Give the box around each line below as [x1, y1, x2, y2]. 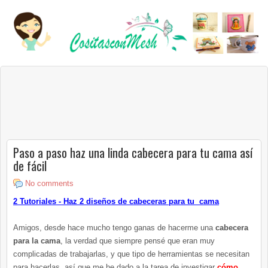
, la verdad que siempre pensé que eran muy [60, 236, 215, 245]
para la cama [13, 236, 60, 245]
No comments [25, 178, 74, 188]
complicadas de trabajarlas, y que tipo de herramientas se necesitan [13, 249, 249, 258]
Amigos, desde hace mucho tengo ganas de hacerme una [13, 223, 215, 232]
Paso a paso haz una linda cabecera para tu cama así [13, 143, 252, 162]
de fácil [13, 156, 47, 175]
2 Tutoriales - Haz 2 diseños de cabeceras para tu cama [13, 196, 219, 206]
